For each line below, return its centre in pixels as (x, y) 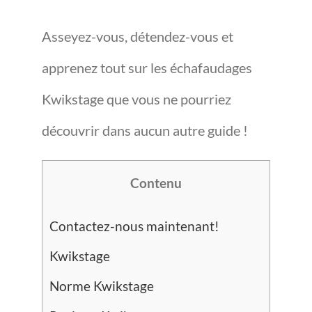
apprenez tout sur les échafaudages (147, 68)
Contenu (156, 183)
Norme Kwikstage (102, 286)
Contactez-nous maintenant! (134, 226)
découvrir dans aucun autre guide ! (145, 130)
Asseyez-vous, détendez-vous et (138, 36)
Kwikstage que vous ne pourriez (136, 99)
